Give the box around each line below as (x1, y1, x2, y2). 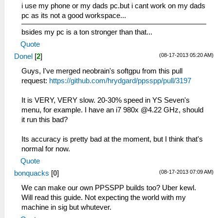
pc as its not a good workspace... (21, 12, 126, 20)
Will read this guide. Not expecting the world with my (21, 194, 186, 202)
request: (21, 77, 49, 85)
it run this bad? (21, 116, 68, 124)
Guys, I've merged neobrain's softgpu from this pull (21, 67, 182, 75)
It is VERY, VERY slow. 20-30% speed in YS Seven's (21, 96, 190, 105)
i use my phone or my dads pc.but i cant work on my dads (21, 2, 205, 10)
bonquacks (14, 169, 49, 178)
